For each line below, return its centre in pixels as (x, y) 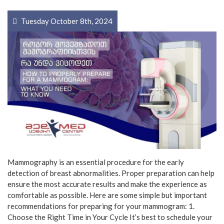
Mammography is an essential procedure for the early (96, 162)
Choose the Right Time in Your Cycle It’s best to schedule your (110, 217)
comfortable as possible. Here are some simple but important (107, 195)
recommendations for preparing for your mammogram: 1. (101, 206)
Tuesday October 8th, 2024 (66, 21)
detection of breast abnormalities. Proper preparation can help (111, 173)
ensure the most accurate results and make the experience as (107, 184)
